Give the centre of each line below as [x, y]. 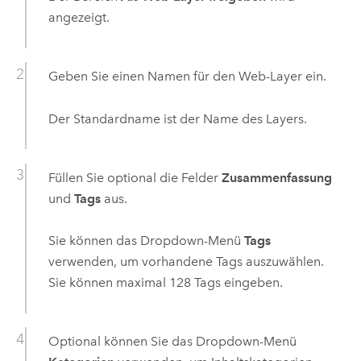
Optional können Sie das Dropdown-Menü [172, 342]
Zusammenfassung [276, 177]
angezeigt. [79, 18]
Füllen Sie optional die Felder [135, 177]
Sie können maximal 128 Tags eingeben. [165, 282]
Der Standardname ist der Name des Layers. [177, 118]
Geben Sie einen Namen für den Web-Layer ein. [187, 77]
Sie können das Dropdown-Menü [146, 240]
